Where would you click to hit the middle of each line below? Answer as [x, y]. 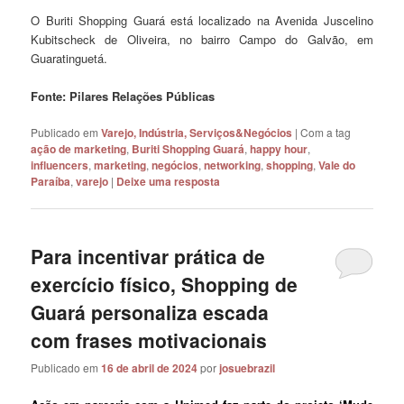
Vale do [337, 165]
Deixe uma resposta [169, 182]
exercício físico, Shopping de [165, 284]
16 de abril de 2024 [150, 367]
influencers [60, 165]
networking [233, 165]
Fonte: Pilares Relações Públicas [123, 96]
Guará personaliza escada [150, 312]
